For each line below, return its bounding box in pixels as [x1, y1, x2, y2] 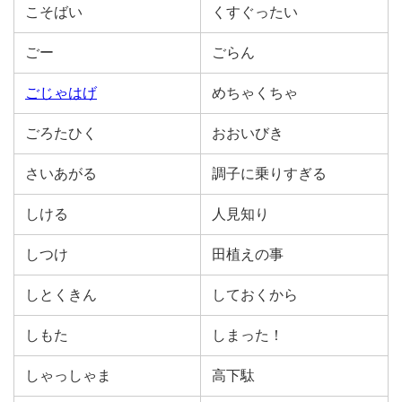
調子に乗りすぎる [212, 166, 327, 181]
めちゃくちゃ [212, 85, 298, 100]
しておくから [212, 287, 298, 302]
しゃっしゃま [25, 368, 111, 383]
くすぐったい [212, 4, 298, 20]
